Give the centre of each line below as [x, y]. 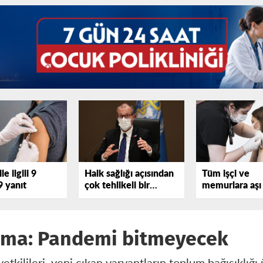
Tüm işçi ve [226, 174]
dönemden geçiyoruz [129, 198]
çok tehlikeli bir [117, 186]
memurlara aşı [232, 186]
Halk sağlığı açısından [129, 174]
